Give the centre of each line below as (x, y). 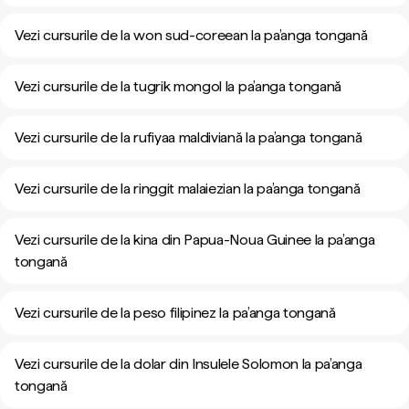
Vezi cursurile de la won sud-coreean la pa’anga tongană (191, 35)
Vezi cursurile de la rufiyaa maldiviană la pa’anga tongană (189, 137)
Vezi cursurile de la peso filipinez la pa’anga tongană (175, 313)
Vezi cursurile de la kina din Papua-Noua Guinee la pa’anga (195, 240)
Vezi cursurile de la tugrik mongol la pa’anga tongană (178, 86)
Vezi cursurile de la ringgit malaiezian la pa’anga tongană (188, 189)
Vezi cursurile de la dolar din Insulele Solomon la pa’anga (189, 364)
